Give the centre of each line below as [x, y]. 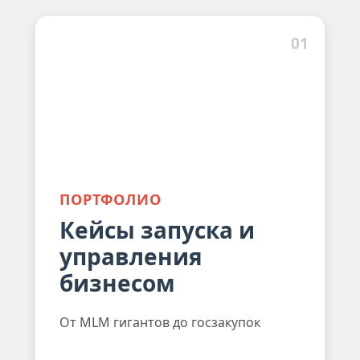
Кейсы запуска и [157, 229]
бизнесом [117, 282]
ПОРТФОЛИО [110, 199]
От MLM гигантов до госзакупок [160, 322]
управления [131, 256]
